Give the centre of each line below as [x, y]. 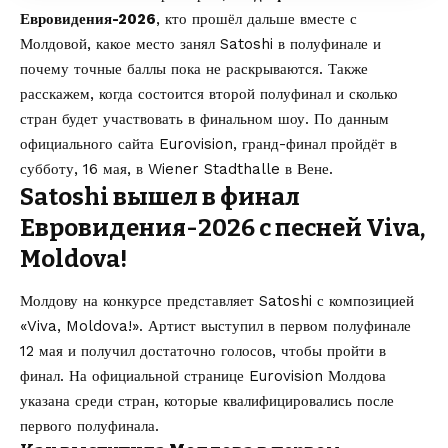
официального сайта [89, 143]
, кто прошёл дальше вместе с [256, 18]
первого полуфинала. [89, 425]
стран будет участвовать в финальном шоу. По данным [204, 118]
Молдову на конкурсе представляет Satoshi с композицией [217, 300]
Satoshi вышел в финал [160, 196]
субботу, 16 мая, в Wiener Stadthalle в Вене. [176, 168]
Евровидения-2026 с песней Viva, [222, 227]
